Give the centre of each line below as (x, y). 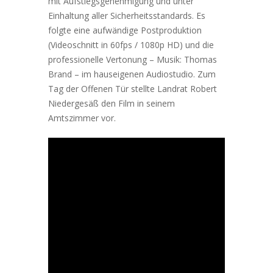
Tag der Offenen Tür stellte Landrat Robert (133, 89)
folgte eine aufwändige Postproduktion (125, 30)
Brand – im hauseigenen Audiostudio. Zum (132, 74)
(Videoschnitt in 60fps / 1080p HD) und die (131, 45)
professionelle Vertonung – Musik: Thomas (133, 59)
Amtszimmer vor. (82, 118)
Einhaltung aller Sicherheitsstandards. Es (127, 16)
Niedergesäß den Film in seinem (112, 103)
